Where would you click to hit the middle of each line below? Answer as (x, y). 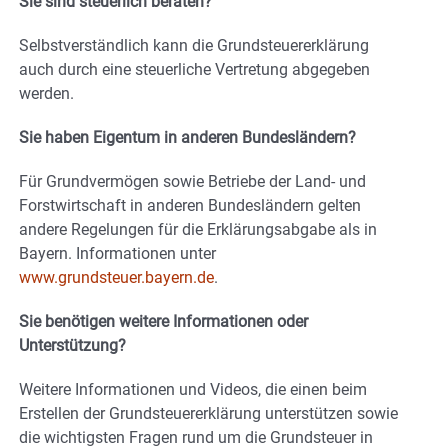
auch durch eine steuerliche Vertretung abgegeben (194, 70)
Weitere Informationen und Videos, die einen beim (193, 390)
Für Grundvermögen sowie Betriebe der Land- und (192, 182)
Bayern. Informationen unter (117, 254)
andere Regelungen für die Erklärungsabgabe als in (198, 230)
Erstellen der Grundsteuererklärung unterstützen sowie (208, 414)
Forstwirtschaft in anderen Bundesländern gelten (190, 206)
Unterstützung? (72, 346)
